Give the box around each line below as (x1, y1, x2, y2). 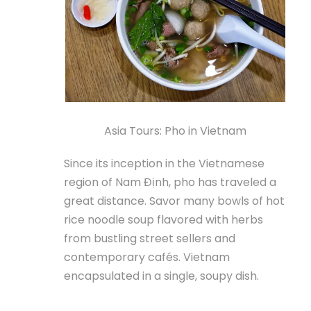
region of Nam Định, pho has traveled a (64, 174, 276, 190)
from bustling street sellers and (64, 230, 235, 246)
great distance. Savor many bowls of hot (64, 192, 285, 209)
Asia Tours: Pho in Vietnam (104, 122, 246, 139)
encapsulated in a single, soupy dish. (64, 267, 259, 284)
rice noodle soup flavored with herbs (64, 211, 263, 228)
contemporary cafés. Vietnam (64, 249, 230, 265)
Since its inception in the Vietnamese (64, 155, 264, 171)
